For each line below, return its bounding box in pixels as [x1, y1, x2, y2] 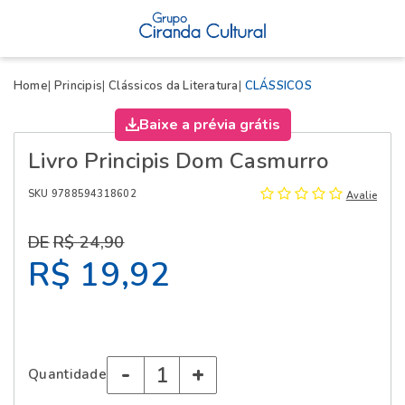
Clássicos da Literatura [108, 77, 239, 94]
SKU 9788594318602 [28, 187, 137, 202]
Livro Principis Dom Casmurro [28, 146, 329, 175]
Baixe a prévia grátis [138, 114, 280, 135]
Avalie [345, 188, 377, 202]
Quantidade [28, 365, 107, 384]
